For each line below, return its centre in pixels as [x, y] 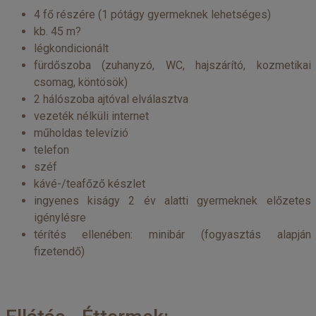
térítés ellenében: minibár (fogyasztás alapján [172, 235]
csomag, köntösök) [80, 82]
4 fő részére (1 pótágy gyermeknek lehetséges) [152, 14]
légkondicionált [71, 48]
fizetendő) [59, 251]
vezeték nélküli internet [91, 116]
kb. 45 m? [57, 31]
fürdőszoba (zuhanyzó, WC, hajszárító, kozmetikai [172, 65]
